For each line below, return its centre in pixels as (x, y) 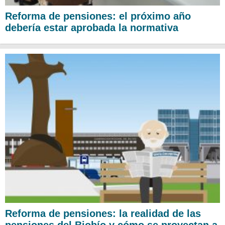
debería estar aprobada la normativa (92, 28)
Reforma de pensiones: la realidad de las (103, 213)
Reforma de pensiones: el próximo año (98, 16)
